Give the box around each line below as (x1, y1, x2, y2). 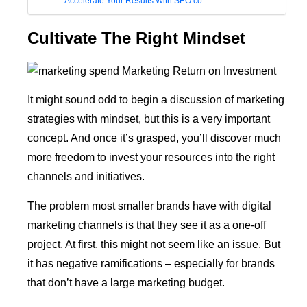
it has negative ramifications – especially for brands (27, 257, 275, 269)
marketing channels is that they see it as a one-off (27, 219, 266, 231)
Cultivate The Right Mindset (27, 29, 245, 48)
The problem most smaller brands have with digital (27, 199, 271, 212)
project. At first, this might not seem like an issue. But (27, 238, 280, 250)
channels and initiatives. (27, 171, 145, 183)
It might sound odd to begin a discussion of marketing (27, 94, 284, 106)
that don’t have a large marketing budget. (27, 276, 225, 288)
